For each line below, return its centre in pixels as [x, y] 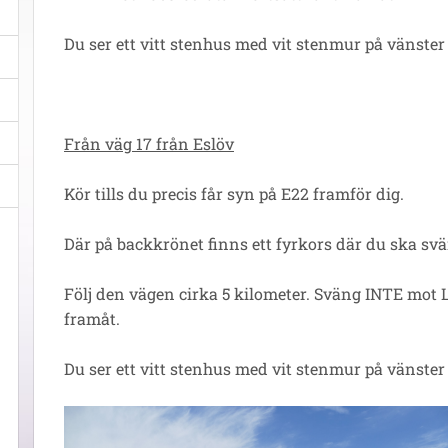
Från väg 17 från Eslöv [149, 143]
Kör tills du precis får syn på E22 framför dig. [234, 193]
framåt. [92, 318]
